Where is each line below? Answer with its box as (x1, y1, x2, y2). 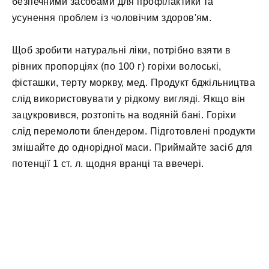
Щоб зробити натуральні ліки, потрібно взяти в (12, 44, 231, 55)
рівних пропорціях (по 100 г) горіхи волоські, (12, 61, 222, 71)
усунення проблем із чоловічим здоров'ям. (12, 12, 212, 23)
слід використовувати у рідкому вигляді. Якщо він (12, 93, 246, 104)
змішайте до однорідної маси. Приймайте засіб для (12, 142, 253, 153)
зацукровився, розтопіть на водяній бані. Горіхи (12, 109, 237, 120)
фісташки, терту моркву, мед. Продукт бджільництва (12, 77, 256, 88)
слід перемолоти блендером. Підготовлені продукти (12, 125, 256, 136)
